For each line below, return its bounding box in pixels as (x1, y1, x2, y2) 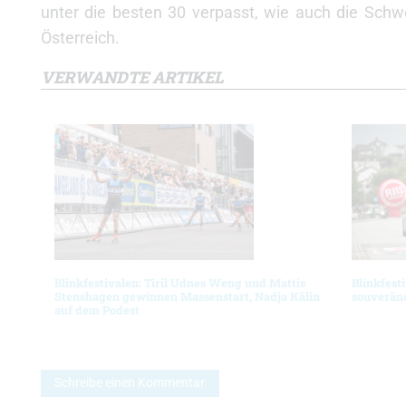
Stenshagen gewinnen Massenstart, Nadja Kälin (54, 289, 320, 304)
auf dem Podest (54, 303, 140, 317)
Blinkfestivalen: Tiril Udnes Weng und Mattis (54, 275, 305, 290)
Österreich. (41, 28, 120, 47)
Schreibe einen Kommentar (54, 375, 206, 391)
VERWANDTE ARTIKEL (41, 66, 224, 88)
